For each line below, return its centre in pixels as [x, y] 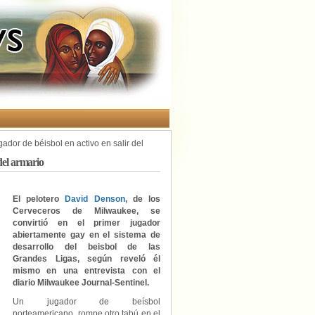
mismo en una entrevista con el [86, 271]
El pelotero [39, 199]
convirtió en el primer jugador [86, 223]
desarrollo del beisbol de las [86, 247]
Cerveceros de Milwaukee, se [86, 211]
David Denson [95, 199]
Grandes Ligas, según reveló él [86, 259]
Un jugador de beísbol [86, 302]
